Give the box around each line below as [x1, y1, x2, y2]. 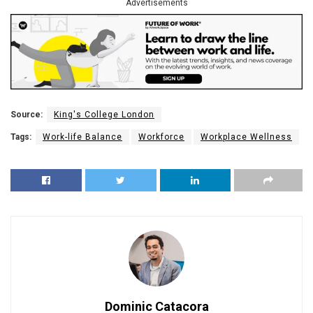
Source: [10, 109, 43, 119]
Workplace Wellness [201, 131, 292, 142]
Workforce [138, 131, 184, 142]
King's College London [54, 109, 154, 119]
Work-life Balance [43, 131, 122, 142]
